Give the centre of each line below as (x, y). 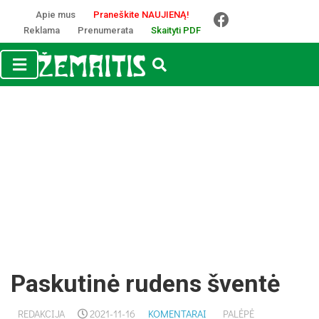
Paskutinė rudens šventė (145, 283)
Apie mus (55, 15)
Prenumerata (105, 30)
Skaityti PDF (176, 30)
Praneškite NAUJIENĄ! (141, 15)
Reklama (42, 30)
